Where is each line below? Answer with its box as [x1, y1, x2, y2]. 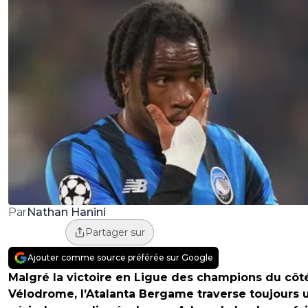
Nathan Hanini [26, 205, 106, 219]
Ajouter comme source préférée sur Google [27, 252, 213, 263]
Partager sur [85, 226, 145, 239]
